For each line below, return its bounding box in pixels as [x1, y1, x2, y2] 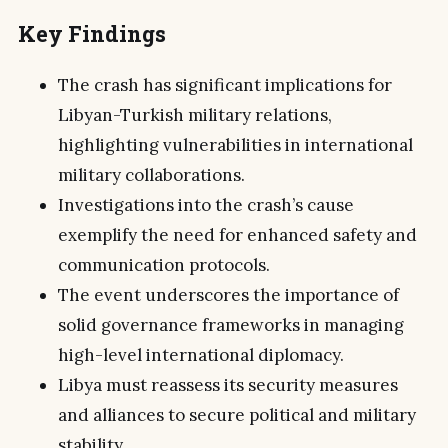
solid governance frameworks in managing [58, 313, 404, 336]
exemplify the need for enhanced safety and [58, 223, 417, 246]
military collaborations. [58, 163, 245, 186]
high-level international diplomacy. [58, 343, 344, 366]
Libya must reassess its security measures [58, 373, 398, 396]
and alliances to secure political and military [58, 403, 416, 426]
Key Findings [18, 18, 166, 48]
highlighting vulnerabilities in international [58, 133, 413, 156]
